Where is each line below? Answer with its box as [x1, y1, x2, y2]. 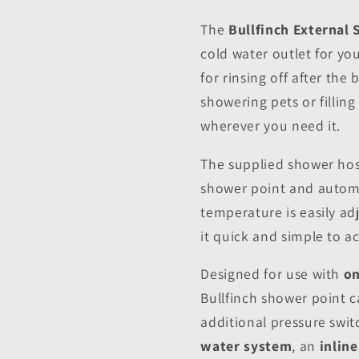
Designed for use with [200, 264, 344, 284]
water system [200, 337, 292, 356]
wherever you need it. [200, 115, 341, 135]
